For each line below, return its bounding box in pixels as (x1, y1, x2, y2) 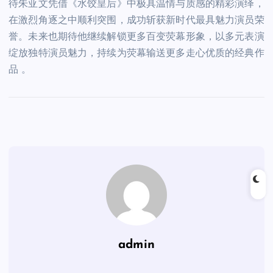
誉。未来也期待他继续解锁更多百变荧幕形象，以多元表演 (9, 32, 264, 43)
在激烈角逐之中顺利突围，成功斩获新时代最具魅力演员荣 (9, 16, 264, 26)
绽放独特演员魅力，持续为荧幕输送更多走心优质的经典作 (9, 49, 264, 59)
